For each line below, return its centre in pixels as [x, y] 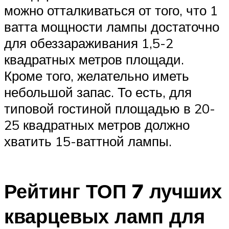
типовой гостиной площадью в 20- [110, 108]
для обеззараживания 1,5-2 [89, 43]
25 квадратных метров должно [97, 124]
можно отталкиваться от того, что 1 [111, 10]
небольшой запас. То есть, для [98, 92]
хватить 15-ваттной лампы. [88, 141]
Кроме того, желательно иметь [97, 75]
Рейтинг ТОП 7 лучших [113, 191]
